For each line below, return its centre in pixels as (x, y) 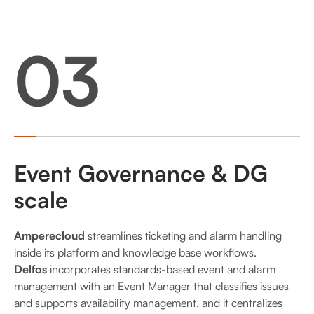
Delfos (30, 269)
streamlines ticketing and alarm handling (183, 236)
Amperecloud (49, 236)
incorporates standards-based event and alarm (161, 269)
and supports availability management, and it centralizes (148, 303)
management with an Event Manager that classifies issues (151, 286)
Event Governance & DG (141, 173)
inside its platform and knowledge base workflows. (135, 253)
